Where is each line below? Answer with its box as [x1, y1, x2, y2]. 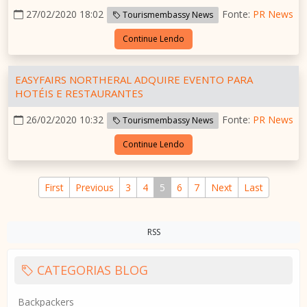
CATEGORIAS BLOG [34, 262, 148, 279]
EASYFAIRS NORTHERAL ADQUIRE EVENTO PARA [15, 73, 253, 87]
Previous [75, 181, 114, 195]
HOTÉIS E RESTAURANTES [15, 86, 143, 101]
